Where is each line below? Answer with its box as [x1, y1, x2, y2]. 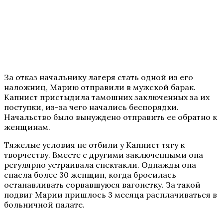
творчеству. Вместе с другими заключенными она [4, 149, 203, 160]
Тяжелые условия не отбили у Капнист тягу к [4, 139, 185, 150]
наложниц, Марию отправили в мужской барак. [4, 82, 196, 92]
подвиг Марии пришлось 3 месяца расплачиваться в [4, 189, 217, 200]
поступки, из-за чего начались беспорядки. [4, 102, 179, 112]
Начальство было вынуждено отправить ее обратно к [4, 111, 217, 122]
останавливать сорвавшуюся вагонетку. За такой [4, 179, 201, 190]
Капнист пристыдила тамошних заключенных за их [4, 92, 210, 102]
